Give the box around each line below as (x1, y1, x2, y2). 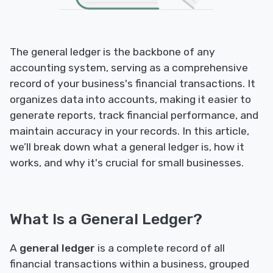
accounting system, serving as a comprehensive (10, 62, 248, 74)
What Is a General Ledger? (10, 210, 202, 229)
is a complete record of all (95, 242, 225, 255)
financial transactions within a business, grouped (10, 258, 249, 271)
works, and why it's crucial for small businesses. (10, 157, 244, 169)
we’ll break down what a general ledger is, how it (10, 141, 244, 154)
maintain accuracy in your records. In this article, (10, 125, 249, 138)
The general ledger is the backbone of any (10, 46, 215, 58)
